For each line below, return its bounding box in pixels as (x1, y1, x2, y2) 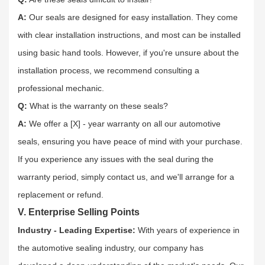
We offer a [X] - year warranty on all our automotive (29, 118, 221, 128)
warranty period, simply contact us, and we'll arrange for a (18, 172, 234, 182)
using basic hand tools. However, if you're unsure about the (18, 47, 239, 57)
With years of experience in (135, 225, 240, 235)
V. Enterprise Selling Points (18, 206, 140, 217)
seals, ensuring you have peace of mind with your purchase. (18, 136, 243, 146)
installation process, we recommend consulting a (18, 65, 199, 75)
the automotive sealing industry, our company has (18, 243, 203, 253)
